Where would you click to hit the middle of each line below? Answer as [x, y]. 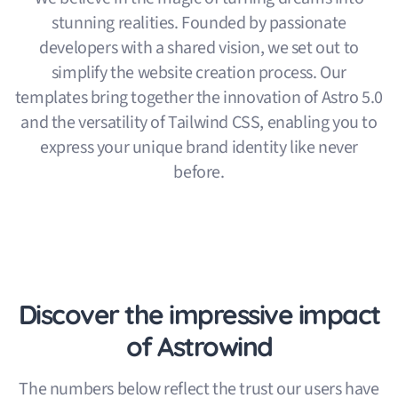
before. [199, 172]
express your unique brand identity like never [199, 147]
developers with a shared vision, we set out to [199, 48]
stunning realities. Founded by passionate [199, 23]
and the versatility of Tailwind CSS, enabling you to [199, 122]
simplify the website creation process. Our [199, 72]
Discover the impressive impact [199, 314]
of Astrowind [199, 346]
